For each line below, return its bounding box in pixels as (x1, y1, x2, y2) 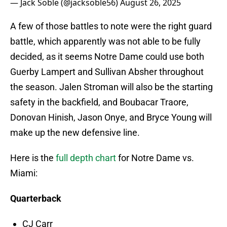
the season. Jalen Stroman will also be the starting (10, 82, 213, 93)
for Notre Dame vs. (116, 153, 194, 164)
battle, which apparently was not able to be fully (10, 36, 201, 47)
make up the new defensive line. (10, 127, 140, 138)
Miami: (10, 168, 37, 179)
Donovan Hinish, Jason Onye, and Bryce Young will (10, 112, 212, 123)
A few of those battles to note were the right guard (10, 21, 212, 32)
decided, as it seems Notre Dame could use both (10, 51, 204, 62)
